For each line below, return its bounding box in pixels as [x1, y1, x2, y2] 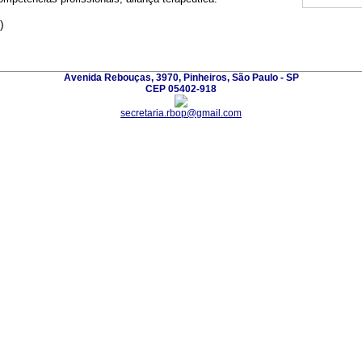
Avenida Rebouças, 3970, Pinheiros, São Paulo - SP [63, 71, 299, 83]
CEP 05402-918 [145, 82, 217, 95]
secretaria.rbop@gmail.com [120, 107, 242, 119]
